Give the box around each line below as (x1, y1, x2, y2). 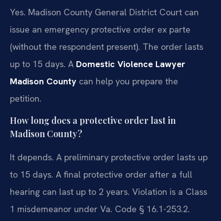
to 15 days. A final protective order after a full (10, 169, 192, 181)
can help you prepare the (76, 75, 178, 87)
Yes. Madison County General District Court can (10, 6, 199, 18)
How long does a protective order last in (10, 114, 176, 127)
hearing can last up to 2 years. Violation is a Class (10, 186, 207, 198)
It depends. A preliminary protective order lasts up (10, 151, 208, 163)
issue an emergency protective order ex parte (10, 23, 190, 35)
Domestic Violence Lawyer (76, 58, 185, 70)
